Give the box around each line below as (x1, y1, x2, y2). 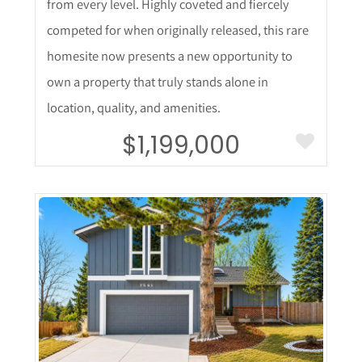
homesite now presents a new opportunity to (46, 46, 293, 65)
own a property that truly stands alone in (46, 72, 268, 90)
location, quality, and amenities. (46, 98, 221, 116)
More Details (69, 269, 293, 314)
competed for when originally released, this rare (46, 20, 309, 39)
